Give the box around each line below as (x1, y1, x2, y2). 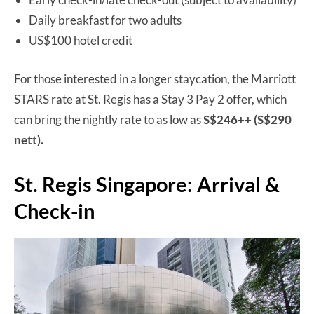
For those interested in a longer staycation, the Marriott (14, 71, 296, 87)
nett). (14, 132, 43, 148)
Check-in (14, 198, 95, 224)
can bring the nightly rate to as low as (14, 112, 203, 128)
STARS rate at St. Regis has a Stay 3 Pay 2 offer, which (14, 92, 287, 107)
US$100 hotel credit (29, 33, 132, 48)
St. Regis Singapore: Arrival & (14, 172, 280, 197)
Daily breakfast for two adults (29, 13, 182, 28)
